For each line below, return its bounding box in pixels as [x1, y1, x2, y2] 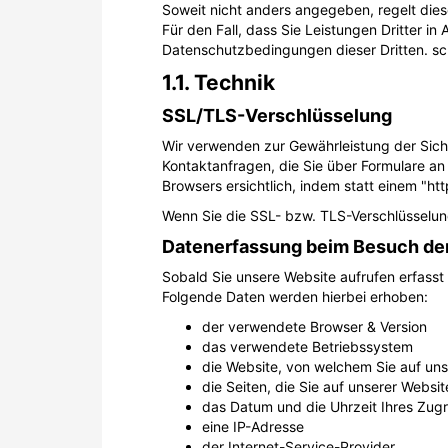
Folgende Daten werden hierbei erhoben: [162, 287, 428, 305]
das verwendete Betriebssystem [202, 337, 413, 355]
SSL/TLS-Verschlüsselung [162, 104, 392, 126]
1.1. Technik [162, 69, 275, 95]
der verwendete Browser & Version [202, 317, 427, 335]
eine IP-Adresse [202, 417, 304, 435]
